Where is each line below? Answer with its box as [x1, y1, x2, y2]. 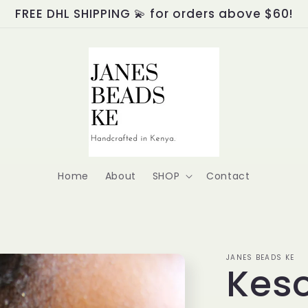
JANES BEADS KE [226, 252, 295, 263]
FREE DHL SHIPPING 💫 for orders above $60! [15, 5, 293, 22]
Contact [206, 169, 250, 183]
